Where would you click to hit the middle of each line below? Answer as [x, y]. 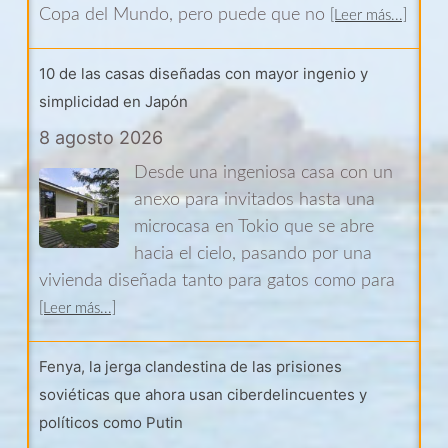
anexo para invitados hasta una [254, 200]
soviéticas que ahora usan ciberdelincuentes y [203, 395]
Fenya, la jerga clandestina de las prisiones [190, 367]
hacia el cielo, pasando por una [253, 254]
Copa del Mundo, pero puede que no [184, 15]
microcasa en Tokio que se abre [254, 227]
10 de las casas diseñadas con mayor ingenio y [203, 74]
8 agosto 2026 [101, 138]
